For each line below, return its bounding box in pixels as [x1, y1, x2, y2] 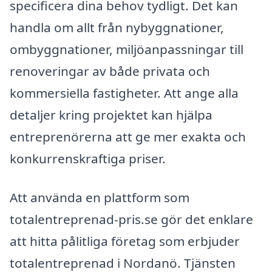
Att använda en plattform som [10, 188, 189, 206]
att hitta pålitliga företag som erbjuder [10, 232, 240, 250]
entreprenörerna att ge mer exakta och [10, 128, 246, 146]
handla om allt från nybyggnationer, [10, 19, 224, 36]
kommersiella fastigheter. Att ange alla [10, 84, 239, 102]
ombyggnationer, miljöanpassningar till [10, 41, 243, 58]
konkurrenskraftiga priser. [10, 150, 166, 168]
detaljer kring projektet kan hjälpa [10, 106, 212, 124]
